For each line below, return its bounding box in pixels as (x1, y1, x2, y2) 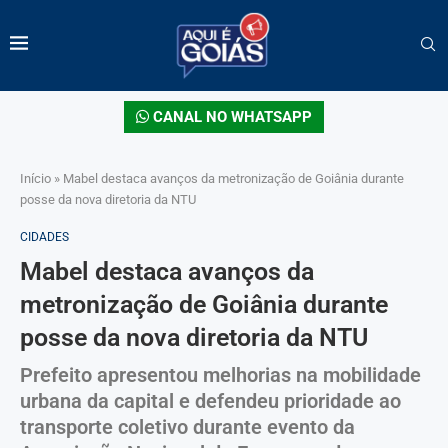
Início (20, 170, 51, 186)
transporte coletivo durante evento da (20, 414, 355, 439)
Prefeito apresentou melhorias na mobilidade (20, 362, 421, 387)
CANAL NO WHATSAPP (149, 107, 312, 126)
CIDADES (20, 229, 69, 244)
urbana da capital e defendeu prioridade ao (20, 388, 401, 413)
